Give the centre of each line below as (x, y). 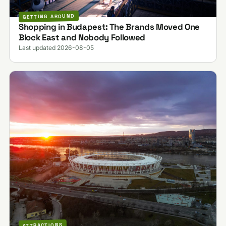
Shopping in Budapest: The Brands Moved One (109, 27)
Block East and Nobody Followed (82, 38)
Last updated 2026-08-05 (56, 48)
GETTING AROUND (49, 17)
